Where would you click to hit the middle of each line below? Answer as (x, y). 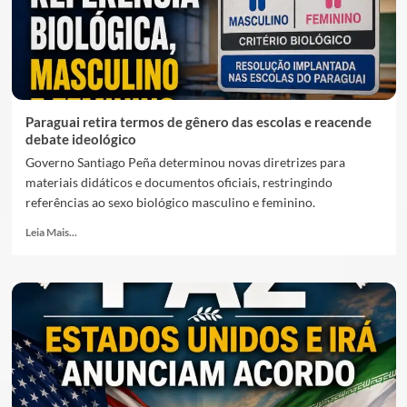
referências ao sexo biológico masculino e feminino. (170, 202)
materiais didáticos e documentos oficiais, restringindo (179, 182)
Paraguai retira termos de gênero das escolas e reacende (198, 122)
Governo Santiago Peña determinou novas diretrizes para (185, 162)
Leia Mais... (51, 232)
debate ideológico (80, 139)
